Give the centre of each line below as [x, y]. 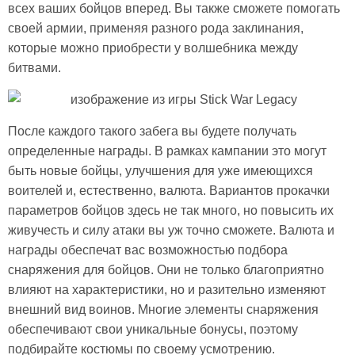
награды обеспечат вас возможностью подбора [148, 250]
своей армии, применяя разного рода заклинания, [156, 28]
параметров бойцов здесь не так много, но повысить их [171, 210]
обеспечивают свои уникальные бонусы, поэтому [153, 329]
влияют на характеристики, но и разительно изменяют [167, 289]
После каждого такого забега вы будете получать [152, 131]
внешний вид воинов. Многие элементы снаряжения [163, 309]
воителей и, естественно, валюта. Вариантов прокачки [169, 190]
